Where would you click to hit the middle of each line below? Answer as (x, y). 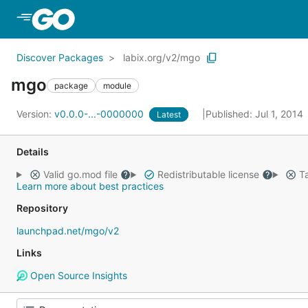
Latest (169, 114)
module (117, 85)
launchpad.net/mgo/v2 (68, 231)
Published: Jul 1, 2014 (256, 114)
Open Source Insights (77, 275)
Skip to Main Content (133, 19)
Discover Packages (60, 57)
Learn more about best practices (90, 186)
